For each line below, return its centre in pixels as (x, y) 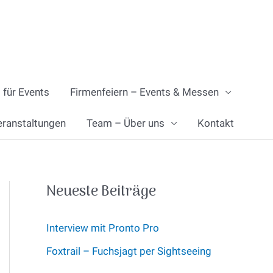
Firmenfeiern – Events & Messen (144, 92)
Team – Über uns (125, 123)
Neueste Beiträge (101, 192)
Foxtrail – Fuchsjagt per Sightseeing (129, 251)
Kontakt (215, 123)
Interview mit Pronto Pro (103, 228)
